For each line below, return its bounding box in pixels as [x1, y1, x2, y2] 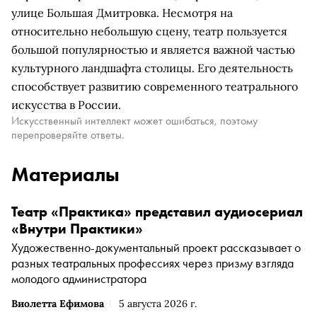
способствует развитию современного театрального [11, 79, 298, 93]
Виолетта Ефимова [11, 297, 104, 310]
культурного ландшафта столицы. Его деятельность [11, 61, 293, 75]
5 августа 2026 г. [119, 297, 197, 310]
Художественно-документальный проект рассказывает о [11, 239, 301, 255]
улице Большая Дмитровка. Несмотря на [11, 6, 233, 20]
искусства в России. [11, 98, 121, 112]
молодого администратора [11, 270, 146, 287]
